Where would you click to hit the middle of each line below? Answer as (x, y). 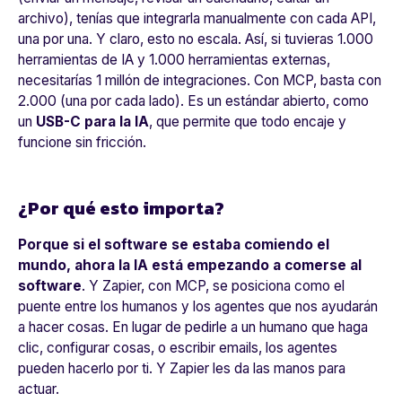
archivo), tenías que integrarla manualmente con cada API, (197, 19)
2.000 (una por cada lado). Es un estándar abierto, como (193, 101)
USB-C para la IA (92, 122)
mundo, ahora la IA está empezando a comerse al (190, 266)
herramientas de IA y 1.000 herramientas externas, (174, 60)
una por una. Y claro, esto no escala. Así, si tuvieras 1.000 (196, 39)
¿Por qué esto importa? (121, 209)
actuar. (39, 389)
